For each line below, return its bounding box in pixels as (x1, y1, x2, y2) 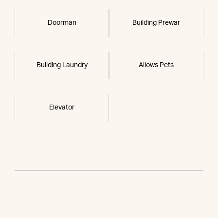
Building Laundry (36, 62, 88, 69)
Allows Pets (139, 62, 174, 69)
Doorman (47, 19, 76, 27)
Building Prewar (132, 19, 180, 27)
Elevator (49, 104, 74, 111)
